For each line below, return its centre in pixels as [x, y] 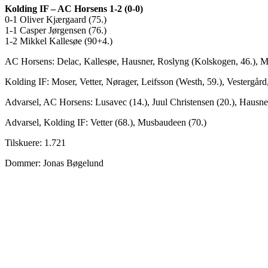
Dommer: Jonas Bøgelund [54, 163]
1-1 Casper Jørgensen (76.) [56, 31]
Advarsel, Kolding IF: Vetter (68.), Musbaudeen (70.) [106, 123]
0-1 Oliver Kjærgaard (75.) [56, 20]
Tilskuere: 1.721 [35, 143]
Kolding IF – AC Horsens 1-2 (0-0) [74, 9]
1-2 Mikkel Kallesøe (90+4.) [59, 41]
